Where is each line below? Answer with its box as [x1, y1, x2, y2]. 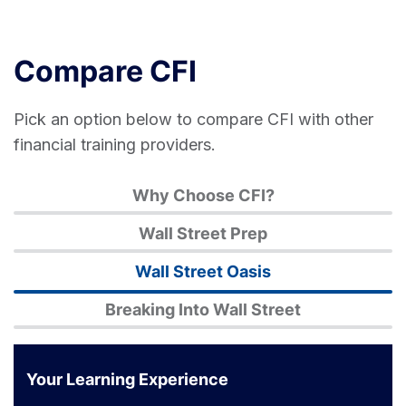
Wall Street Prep [139, 223, 267, 243]
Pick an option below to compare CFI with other [14, 109, 373, 129]
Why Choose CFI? [131, 185, 275, 205]
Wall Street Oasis [135, 261, 271, 281]
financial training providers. [14, 134, 216, 154]
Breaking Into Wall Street [105, 299, 301, 319]
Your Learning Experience [26, 369, 228, 389]
